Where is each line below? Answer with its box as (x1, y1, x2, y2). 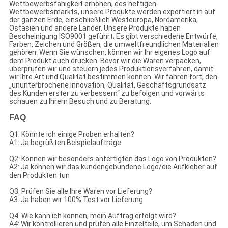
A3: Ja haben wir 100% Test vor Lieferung (9, 195, 143, 204)
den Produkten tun (9, 171, 70, 180)
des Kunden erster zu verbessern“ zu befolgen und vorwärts (9, 89, 205, 98)
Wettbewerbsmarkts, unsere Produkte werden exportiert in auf (9, 8, 215, 16)
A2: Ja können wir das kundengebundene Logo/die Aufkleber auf (9, 163, 217, 172)
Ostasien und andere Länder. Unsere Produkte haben (9, 24, 181, 33)
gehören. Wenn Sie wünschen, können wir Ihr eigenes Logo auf (9, 48, 210, 57)
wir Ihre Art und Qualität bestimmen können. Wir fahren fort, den (9, 73, 217, 81)
